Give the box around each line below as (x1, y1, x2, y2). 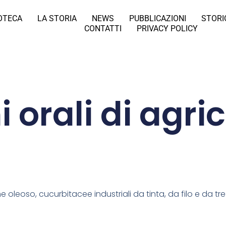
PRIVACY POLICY (137, 23, 198, 33)
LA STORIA (37, 13, 77, 23)
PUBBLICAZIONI (129, 13, 187, 23)
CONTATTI (84, 23, 122, 33)
